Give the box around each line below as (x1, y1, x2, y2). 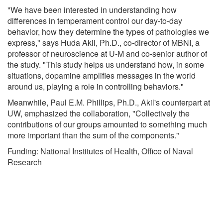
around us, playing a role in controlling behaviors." (7, 80, 184, 92)
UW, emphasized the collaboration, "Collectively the (7, 107, 190, 119)
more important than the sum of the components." (7, 129, 179, 141)
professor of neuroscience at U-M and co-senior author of (7, 47, 207, 59)
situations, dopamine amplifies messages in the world (7, 69, 196, 81)
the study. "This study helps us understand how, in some (7, 58, 204, 70)
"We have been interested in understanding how (7, 3, 177, 15)
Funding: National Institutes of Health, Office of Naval (7, 145, 193, 157)
